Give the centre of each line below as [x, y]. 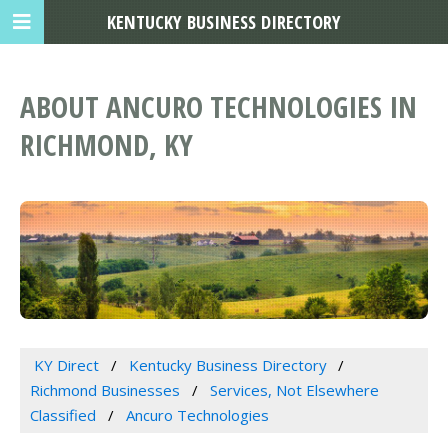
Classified [63, 415]
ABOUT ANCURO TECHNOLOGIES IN [218, 107]
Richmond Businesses [105, 390]
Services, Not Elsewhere [294, 390]
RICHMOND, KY [106, 145]
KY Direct [66, 365]
